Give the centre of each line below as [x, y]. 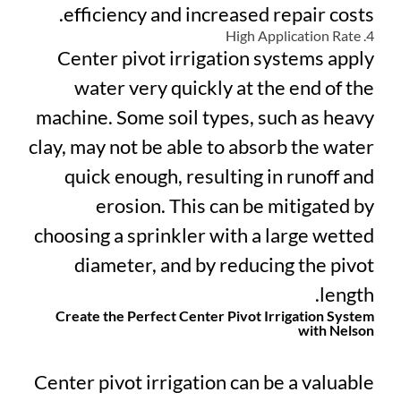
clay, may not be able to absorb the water [201, 147]
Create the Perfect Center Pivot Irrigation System [215, 316]
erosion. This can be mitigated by [235, 206]
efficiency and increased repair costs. [219, 14]
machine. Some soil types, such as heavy [205, 117]
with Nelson [336, 330]
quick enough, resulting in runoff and [219, 176]
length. [347, 294]
